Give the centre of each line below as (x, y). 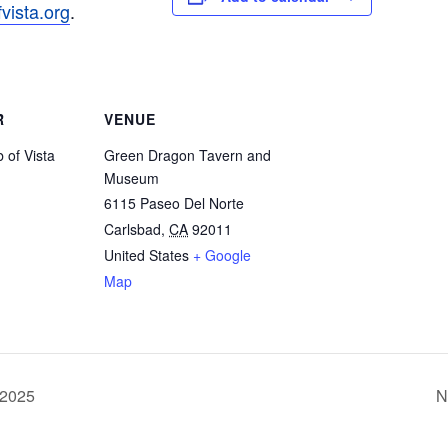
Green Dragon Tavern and (187, 155)
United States (146, 255)
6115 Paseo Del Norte (174, 203)
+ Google (222, 255)
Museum (131, 178)
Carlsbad (132, 229)
